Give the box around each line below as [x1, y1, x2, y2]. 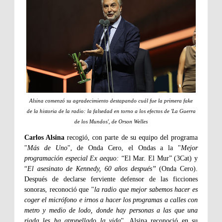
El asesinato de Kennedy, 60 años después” [27, 165, 156, 173]
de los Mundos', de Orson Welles [74, 118, 148, 125]
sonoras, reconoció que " [24, 186, 94, 194]
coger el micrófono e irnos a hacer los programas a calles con [24, 196, 198, 204]
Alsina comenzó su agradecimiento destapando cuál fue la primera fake [29, 98, 193, 104]
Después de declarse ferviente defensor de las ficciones [24, 175, 198, 183]
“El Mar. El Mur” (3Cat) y [119, 155, 198, 163]
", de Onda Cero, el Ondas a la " [67, 144, 181, 152]
